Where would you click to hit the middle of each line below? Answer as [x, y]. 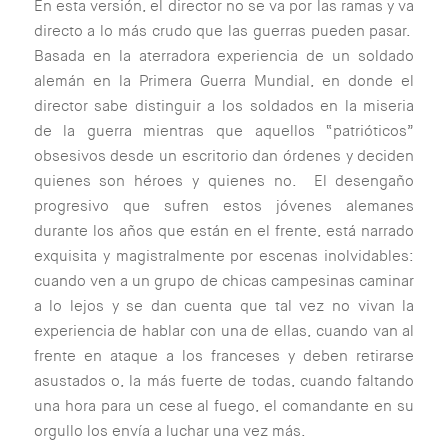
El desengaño [364, 181]
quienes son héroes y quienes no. [173, 181]
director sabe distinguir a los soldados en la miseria [224, 106]
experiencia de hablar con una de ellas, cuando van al [224, 331]
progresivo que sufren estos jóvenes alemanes [224, 206]
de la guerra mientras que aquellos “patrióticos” [224, 131]
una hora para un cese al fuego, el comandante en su [224, 406]
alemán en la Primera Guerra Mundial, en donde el [224, 81]
